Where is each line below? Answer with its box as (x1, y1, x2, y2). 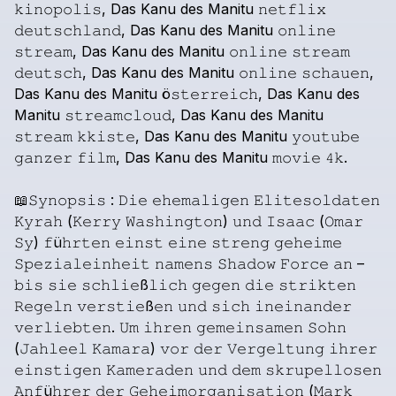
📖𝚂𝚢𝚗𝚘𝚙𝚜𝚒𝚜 (14, 191, 106, 209)
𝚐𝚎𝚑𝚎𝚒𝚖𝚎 (274, 233, 342, 251)
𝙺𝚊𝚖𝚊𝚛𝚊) (92, 339, 156, 357)
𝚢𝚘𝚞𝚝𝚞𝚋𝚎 (292, 127, 360, 145)
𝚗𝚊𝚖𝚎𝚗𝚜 (155, 255, 213, 272)
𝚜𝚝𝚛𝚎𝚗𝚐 (211, 233, 270, 251)
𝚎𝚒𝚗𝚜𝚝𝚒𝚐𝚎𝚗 (14, 361, 102, 378)
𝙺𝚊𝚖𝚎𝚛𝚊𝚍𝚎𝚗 (106, 361, 194, 378)
